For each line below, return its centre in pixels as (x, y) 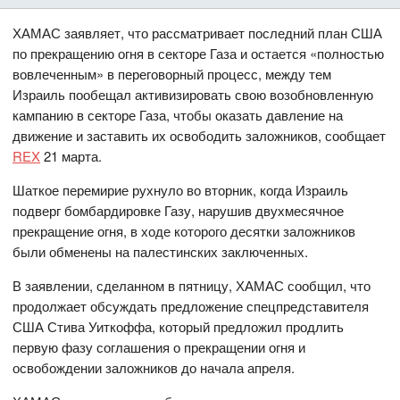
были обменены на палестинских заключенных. (161, 252)
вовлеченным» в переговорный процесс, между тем (172, 74)
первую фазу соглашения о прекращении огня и (159, 347)
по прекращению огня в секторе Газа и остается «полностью (199, 54)
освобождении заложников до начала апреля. (154, 368)
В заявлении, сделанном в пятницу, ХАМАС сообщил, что (192, 286)
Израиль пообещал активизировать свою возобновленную (193, 95)
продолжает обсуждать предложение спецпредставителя (191, 306)
